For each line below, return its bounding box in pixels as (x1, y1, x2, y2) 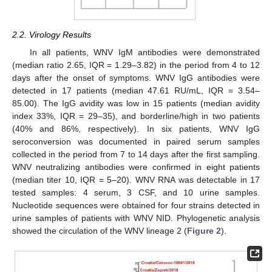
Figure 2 (187, 225, 221, 236)
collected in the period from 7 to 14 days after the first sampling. (12, 149, 260, 159)
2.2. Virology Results (12, 30, 91, 40)
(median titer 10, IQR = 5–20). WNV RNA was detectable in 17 (12, 174, 260, 185)
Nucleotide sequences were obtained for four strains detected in (12, 200, 260, 210)
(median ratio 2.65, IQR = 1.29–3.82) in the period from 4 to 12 (12, 59, 260, 70)
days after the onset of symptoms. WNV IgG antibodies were (12, 72, 260, 83)
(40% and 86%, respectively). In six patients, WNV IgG (12, 123, 260, 134)
